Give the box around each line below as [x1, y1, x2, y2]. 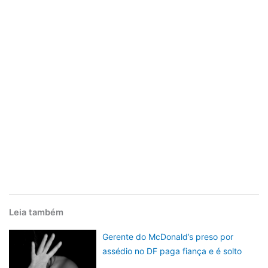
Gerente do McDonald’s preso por [102, 232, 234, 242]
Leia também [9, 207, 63, 218]
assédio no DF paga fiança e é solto [102, 246, 242, 257]
